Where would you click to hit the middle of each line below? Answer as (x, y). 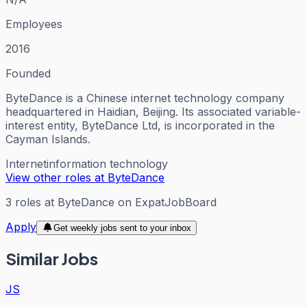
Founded (28, 73)
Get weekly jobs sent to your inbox (122, 228)
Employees (34, 24)
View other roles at (57, 177)
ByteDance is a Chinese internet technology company (145, 98)
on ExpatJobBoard (165, 202)
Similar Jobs (52, 259)
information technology (107, 163)
